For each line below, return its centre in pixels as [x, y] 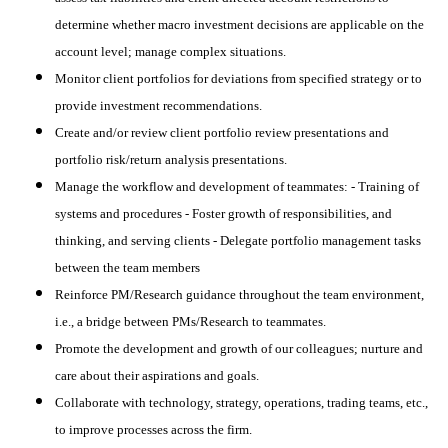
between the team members [127, 267]
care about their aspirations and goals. [157, 375]
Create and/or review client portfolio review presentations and [222, 132]
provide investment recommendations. [158, 105]
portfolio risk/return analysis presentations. [171, 159]
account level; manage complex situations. [170, 51]
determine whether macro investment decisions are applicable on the [239, 24]
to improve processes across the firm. [153, 429]
